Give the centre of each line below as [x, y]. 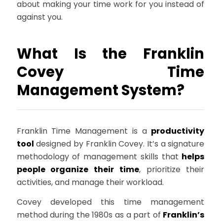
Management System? [100, 91]
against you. [39, 17]
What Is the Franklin [110, 54]
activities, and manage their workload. [90, 183]
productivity [178, 131]
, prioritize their [172, 170]
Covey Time [110, 72]
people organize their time [78, 170]
